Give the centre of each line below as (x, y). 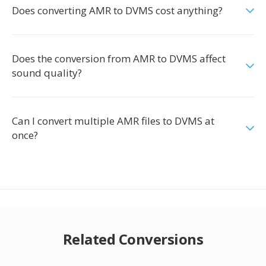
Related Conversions (133, 239)
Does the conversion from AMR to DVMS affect (119, 58)
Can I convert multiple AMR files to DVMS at (113, 121)
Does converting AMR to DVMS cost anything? (117, 10)
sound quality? (47, 73)
